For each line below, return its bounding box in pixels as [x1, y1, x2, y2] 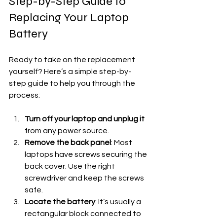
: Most [111, 139, 134, 147]
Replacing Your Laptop [9, 10, 131, 25]
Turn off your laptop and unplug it [25, 115, 145, 123]
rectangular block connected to [25, 210, 143, 218]
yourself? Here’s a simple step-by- [9, 68, 131, 76]
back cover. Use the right [25, 162, 116, 171]
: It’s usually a [95, 198, 143, 206]
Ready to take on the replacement [9, 56, 137, 64]
